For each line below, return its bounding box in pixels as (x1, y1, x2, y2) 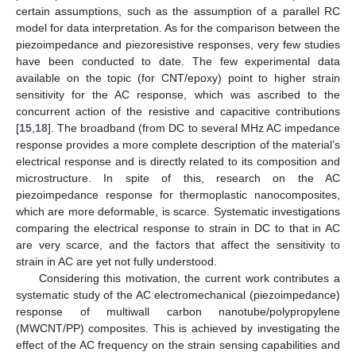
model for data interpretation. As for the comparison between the (16, 21, 340, 34)
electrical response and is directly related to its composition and (16, 154, 340, 168)
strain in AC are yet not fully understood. (16, 254, 217, 268)
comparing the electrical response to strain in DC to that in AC (16, 221, 340, 234)
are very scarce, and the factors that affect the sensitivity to (16, 238, 340, 251)
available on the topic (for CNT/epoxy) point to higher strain (16, 71, 340, 84)
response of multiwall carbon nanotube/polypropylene (16, 304, 340, 318)
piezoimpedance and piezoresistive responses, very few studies (16, 37, 340, 51)
